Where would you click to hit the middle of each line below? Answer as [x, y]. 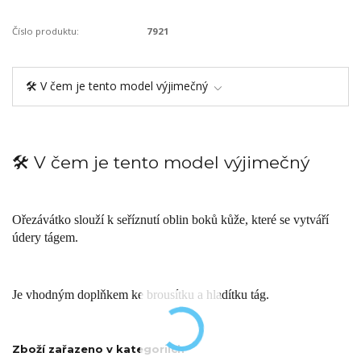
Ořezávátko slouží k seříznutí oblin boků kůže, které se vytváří [170, 220]
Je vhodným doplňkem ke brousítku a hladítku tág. [141, 295]
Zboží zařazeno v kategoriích [98, 349]
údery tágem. [45, 238]
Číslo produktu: [46, 31]
